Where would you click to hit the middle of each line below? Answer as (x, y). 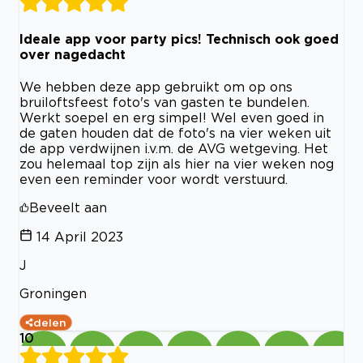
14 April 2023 (80, 236)
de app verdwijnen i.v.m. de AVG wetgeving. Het (174, 148)
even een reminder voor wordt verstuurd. (154, 179)
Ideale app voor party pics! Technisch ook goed (179, 38)
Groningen (53, 293)
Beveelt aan (68, 207)
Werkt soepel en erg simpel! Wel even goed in (172, 117)
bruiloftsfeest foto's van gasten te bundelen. (164, 102)
